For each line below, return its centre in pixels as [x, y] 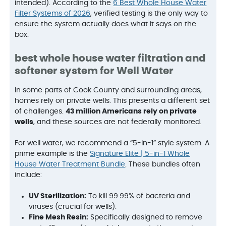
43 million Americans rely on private [131, 111]
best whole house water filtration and [110, 58]
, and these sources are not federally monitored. [118, 122]
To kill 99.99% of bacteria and [138, 196]
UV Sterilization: [58, 196]
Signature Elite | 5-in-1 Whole [140, 154]
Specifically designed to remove [146, 217]
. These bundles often [163, 164]
